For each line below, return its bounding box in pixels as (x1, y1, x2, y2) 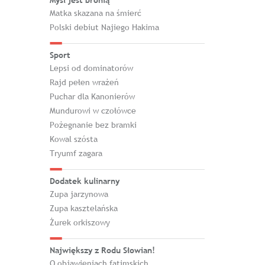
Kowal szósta (49, 134, 98, 144)
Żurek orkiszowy (49, 217, 110, 228)
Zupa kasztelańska (49, 203, 118, 214)
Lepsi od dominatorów (49, 63, 133, 73)
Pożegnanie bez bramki (49, 119, 137, 130)
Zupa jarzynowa (49, 189, 108, 199)
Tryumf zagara (49, 148, 102, 159)
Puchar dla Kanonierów (49, 91, 135, 102)
